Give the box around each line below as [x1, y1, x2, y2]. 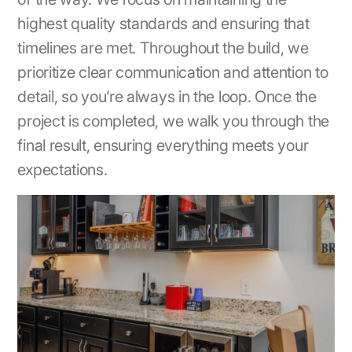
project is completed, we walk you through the [17, 112, 329, 130]
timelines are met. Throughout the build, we [17, 38, 309, 57]
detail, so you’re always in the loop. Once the [17, 87, 317, 106]
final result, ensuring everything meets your [17, 136, 309, 155]
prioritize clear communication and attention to [17, 63, 328, 82]
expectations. [17, 160, 108, 179]
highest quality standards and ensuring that [17, 14, 310, 33]
